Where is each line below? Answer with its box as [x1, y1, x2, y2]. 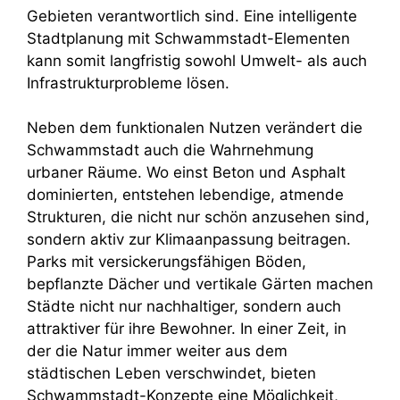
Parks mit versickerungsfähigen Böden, [27, 253, 306, 271]
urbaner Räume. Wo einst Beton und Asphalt [27, 163, 346, 182]
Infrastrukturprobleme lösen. [27, 73, 229, 92]
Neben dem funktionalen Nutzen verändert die [27, 119, 362, 137]
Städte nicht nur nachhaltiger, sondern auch [27, 297, 341, 316]
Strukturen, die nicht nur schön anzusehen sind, [27, 208, 370, 227]
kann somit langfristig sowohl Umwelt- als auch [27, 51, 367, 70]
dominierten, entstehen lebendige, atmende [27, 186, 344, 204]
